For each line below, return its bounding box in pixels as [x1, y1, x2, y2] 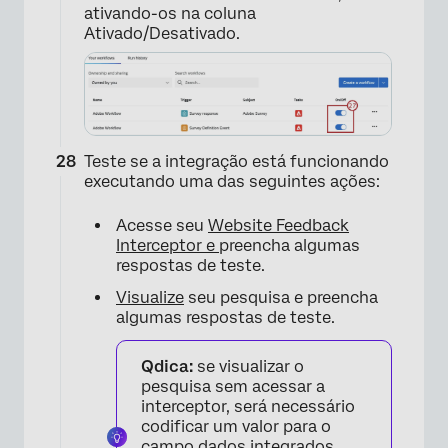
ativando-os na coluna [84, 4, 256, 24]
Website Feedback [208, 216, 349, 236]
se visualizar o [193, 357, 304, 377]
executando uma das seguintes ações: [84, 172, 380, 192]
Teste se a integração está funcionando [84, 152, 389, 172]
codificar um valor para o [141, 417, 331, 437]
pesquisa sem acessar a [141, 377, 325, 397]
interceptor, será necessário [141, 397, 355, 417]
